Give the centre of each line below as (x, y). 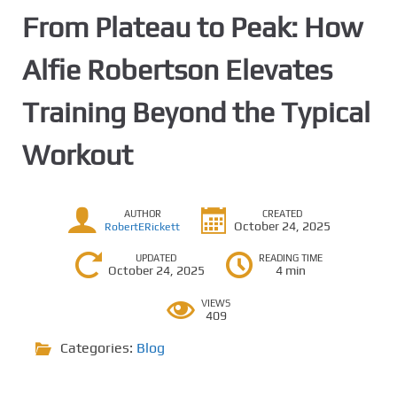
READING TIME (290, 258)
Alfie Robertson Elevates (177, 70)
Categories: (98, 348)
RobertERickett (142, 226)
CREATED (282, 213)
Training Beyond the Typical (196, 112)
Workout (78, 155)
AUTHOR (142, 213)
